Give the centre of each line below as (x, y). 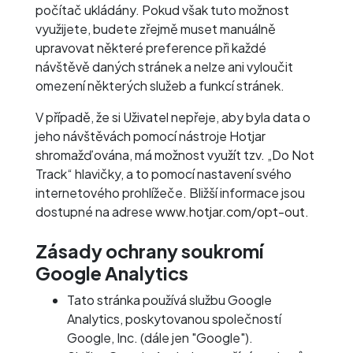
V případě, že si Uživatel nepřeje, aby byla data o (173, 117)
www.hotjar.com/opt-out (230, 212)
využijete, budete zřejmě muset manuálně (156, 29)
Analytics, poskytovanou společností (174, 319)
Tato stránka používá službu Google (169, 300)
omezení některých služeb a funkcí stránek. (160, 85)
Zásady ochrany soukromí (149, 251)
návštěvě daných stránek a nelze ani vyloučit (164, 67)
